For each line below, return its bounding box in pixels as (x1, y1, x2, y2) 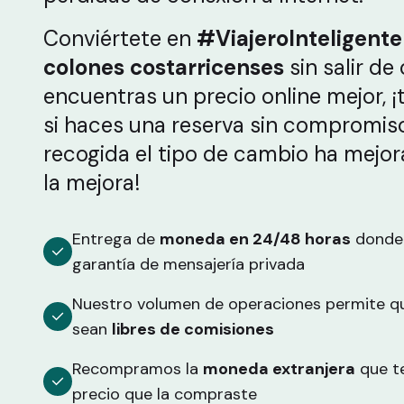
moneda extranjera (203, 358, 355, 380)
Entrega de (72, 228, 160, 250)
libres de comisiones (112, 318, 274, 340)
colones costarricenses (43, 53, 284, 81)
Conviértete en (43, 24, 197, 52)
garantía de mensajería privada (72, 253, 305, 275)
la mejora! (43, 169, 140, 197)
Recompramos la (72, 358, 203, 380)
